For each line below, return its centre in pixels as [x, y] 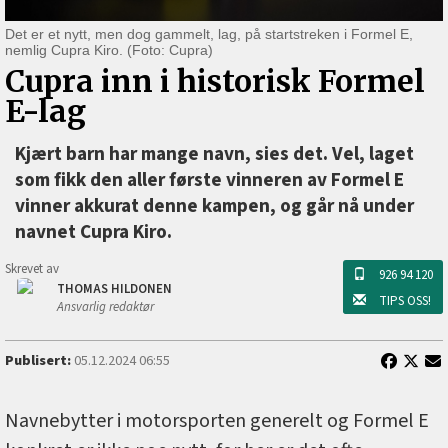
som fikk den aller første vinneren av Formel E [209, 180]
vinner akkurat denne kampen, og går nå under [214, 206]
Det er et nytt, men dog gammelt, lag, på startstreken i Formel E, [209, 34]
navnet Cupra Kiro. [93, 232]
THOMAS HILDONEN [114, 289]
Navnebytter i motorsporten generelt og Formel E [217, 421]
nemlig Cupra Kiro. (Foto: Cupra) [109, 50]
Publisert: [38, 361]
